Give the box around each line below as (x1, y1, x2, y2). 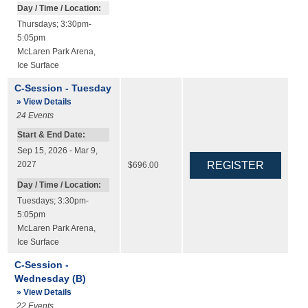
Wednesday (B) (14, 272, 86, 284)
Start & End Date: (16, 131, 85, 140)
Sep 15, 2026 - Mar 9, (16, 146, 98, 155)
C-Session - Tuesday (14, 82, 111, 93)
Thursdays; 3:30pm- (16, 19, 91, 28)
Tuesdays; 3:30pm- (16, 196, 89, 205)
